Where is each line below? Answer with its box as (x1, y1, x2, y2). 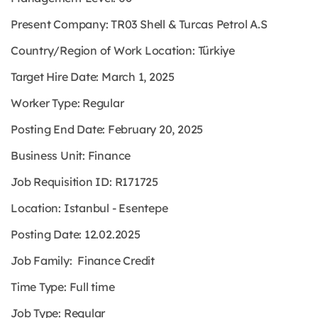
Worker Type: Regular (11, 96, 124, 110)
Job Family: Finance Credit (11, 253, 155, 268)
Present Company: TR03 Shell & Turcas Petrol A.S (11, 17, 268, 31)
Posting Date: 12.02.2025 (11, 227, 141, 241)
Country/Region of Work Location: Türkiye (11, 43, 235, 57)
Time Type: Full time (11, 280, 115, 294)
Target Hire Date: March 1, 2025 (11, 70, 175, 84)
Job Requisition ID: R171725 (11, 175, 158, 189)
